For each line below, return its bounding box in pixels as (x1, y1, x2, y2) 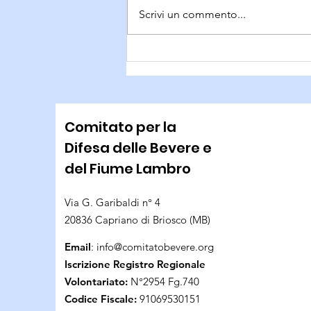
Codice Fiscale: (65, 292, 137, 306)
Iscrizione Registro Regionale (65, 258, 205, 271)
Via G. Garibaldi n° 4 (65, 196, 160, 210)
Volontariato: (65, 275, 128, 289)
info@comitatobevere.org (96, 240, 214, 254)
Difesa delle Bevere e (65, 138, 212, 158)
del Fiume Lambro (65, 159, 191, 179)
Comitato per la (65, 117, 176, 137)
